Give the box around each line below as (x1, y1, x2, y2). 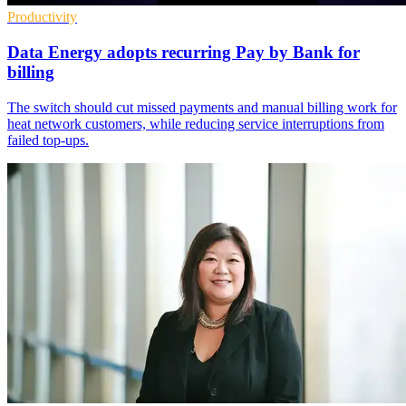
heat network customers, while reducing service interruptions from (7, 115, 384, 131)
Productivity (7, 9, 77, 25)
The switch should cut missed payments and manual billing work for (7, 99, 397, 115)
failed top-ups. (7, 131, 89, 148)
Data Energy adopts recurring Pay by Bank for (7, 43, 360, 63)
